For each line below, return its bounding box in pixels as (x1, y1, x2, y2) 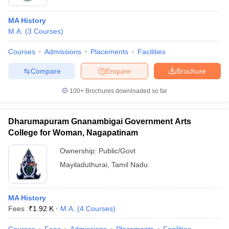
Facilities (138, 48, 166, 56)
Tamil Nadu (111, 161, 148, 169)
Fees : (8, 204, 29, 213)
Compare (30, 66, 61, 75)
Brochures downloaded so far (84, 87, 167, 95)
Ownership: (60, 147, 99, 155)
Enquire (106, 66, 131, 75)
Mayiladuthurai (60, 161, 107, 169)
